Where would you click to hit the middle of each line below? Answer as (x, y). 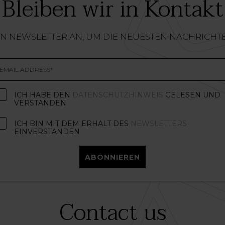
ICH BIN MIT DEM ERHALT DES (72, 124)
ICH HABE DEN (43, 95)
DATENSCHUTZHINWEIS (118, 95)
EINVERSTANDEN (47, 132)
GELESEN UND (192, 95)
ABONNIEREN (113, 157)
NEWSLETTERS (158, 124)
